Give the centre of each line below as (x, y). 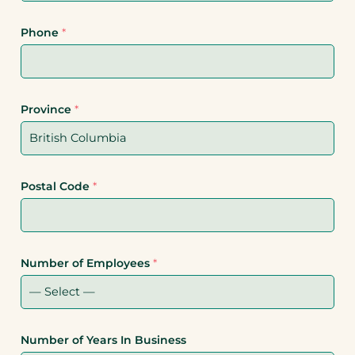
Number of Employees (87, 263)
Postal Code (57, 187)
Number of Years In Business (103, 340)
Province (48, 110)
